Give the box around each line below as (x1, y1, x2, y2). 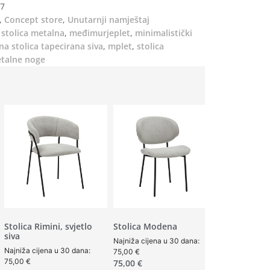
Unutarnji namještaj (67, 14, 149, 26)
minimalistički (135, 27, 192, 39)
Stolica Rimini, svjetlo (4, 221, 92, 233)
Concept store (4, 14, 63, 26)
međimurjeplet (69, 27, 130, 39)
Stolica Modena (113, 221, 177, 233)
